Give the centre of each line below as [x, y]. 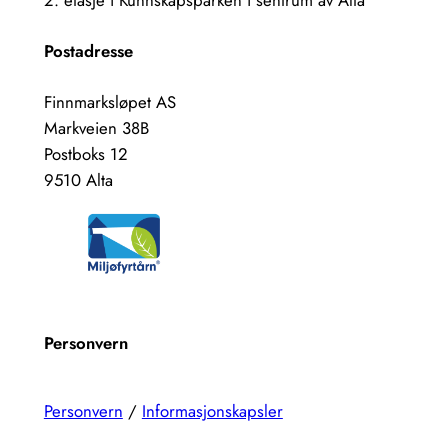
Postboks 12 [85, 154]
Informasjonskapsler [212, 410]
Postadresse [88, 51]
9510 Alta [78, 180]
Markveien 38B [96, 128]
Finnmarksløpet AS [109, 102]
